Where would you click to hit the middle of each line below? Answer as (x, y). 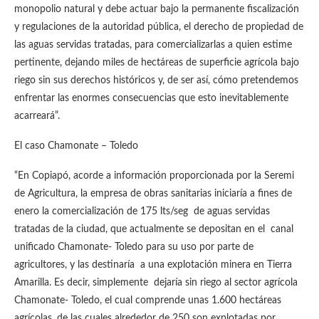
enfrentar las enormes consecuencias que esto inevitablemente (151, 98)
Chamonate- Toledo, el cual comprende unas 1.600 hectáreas (148, 300)
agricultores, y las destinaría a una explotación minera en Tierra (153, 265)
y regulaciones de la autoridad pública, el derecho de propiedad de (159, 27)
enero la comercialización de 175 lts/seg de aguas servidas (142, 211)
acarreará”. (37, 116)
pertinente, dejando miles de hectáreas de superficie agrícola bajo (157, 63)
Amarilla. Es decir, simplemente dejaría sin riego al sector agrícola (156, 283)
